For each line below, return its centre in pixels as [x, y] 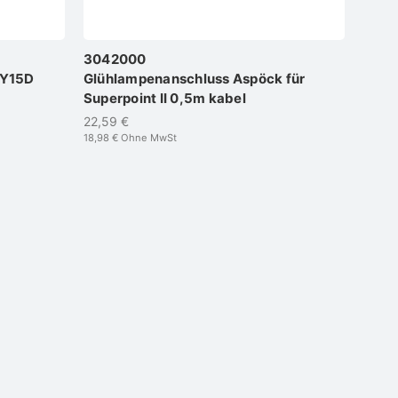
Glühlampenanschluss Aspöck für [194, 78]
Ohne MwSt [147, 137]
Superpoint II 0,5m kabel [164, 98]
